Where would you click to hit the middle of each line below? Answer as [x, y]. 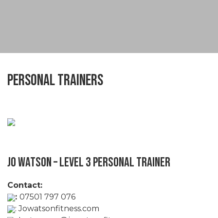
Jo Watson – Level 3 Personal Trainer [89, 162]
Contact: [25, 185]
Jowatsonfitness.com [59, 208]
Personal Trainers [55, 80]
